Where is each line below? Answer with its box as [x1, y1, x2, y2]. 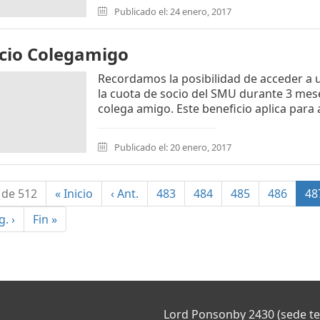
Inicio [61, 186, 93, 201]
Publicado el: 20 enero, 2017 [112, 141, 231, 154]
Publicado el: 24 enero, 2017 [112, 5, 231, 18]
